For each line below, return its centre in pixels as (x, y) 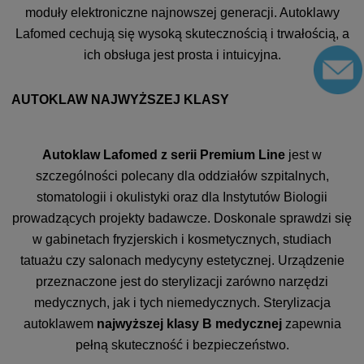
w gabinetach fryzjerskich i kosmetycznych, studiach (182, 239)
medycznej (248, 324)
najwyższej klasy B (154, 324)
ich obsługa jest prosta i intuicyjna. (182, 55)
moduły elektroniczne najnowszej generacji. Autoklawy (182, 13)
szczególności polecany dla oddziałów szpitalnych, (182, 176)
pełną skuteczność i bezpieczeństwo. (182, 345)
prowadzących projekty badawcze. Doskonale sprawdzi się (182, 218)
